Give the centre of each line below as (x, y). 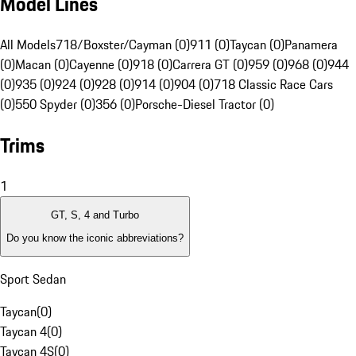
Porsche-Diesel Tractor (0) (205, 104)
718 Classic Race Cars (273, 85)
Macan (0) (42, 65)
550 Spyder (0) (55, 104)
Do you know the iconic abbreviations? (95, 238)
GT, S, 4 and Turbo (95, 215)
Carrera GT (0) (210, 65)
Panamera (311, 45)
